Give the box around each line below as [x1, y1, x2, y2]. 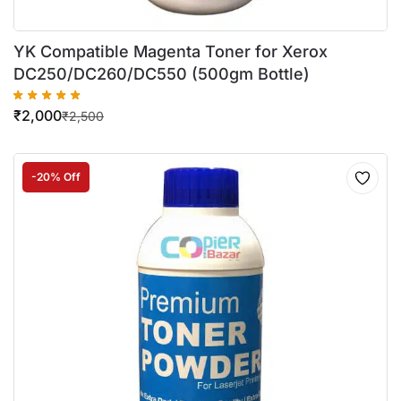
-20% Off [31, 170, 81, 184]
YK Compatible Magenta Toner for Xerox [13, 42, 328, 62]
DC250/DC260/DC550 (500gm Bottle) [13, 64, 310, 84]
